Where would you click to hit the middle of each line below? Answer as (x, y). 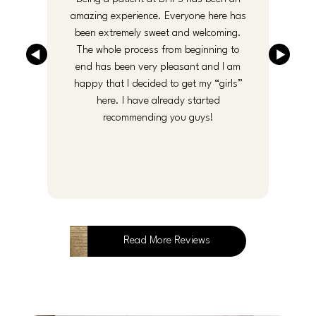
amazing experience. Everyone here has (158, 16)
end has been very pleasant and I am (158, 67)
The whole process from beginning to (158, 50)
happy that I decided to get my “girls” (158, 84)
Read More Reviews (167, 241)
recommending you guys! (158, 118)
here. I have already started (158, 101)
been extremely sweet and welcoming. (158, 33)
